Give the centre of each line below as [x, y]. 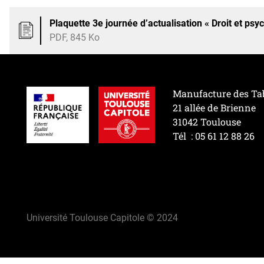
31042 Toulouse [207, 121]
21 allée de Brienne [214, 107]
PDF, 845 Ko [75, 37]
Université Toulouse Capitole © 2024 [102, 217]
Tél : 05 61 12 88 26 [214, 136]
